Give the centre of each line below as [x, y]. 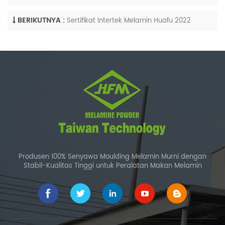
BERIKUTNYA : [41, 21]
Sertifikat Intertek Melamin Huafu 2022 [129, 21]
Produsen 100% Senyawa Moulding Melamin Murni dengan [113, 157]
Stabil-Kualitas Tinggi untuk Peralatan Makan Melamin [113, 166]
